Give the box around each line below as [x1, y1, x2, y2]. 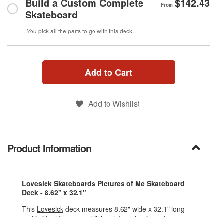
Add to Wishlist [88, 97, 139, 109]
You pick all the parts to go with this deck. [27, 27, 134, 35]
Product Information [7, 141, 91, 155]
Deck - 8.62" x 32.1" [22, 187, 86, 198]
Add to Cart [85, 66, 132, 79]
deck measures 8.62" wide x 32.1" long [63, 204, 185, 214]
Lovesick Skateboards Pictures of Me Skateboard [22, 178, 185, 188]
